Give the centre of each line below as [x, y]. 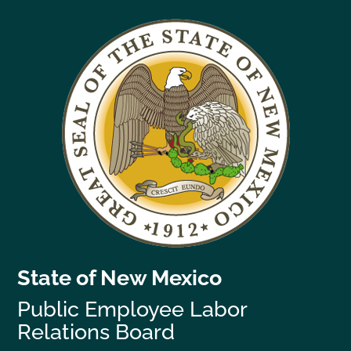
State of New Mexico [120, 278]
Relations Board [96, 331]
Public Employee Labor [132, 309]
